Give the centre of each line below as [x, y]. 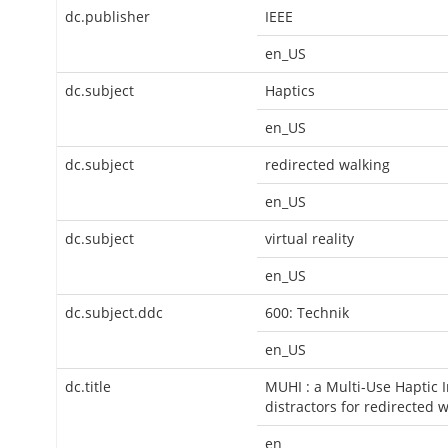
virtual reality [309, 238]
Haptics [290, 90]
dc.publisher [107, 16]
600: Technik [307, 312]
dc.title [88, 386]
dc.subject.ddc [114, 312]
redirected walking [327, 164]
